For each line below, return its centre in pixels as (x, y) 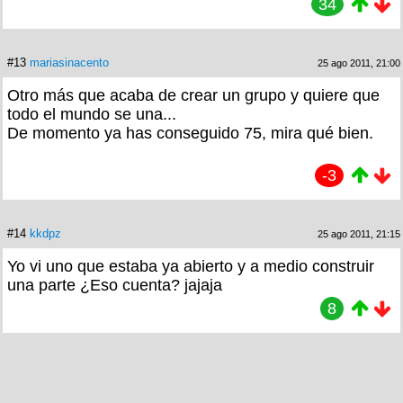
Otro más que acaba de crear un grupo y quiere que (193, 95)
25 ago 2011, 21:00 (359, 63)
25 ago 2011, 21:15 (359, 233)
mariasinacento (69, 62)
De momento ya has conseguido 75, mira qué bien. (190, 133)
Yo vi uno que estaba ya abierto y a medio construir (191, 266)
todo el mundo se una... (92, 114)
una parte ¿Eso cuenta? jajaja (115, 285)
